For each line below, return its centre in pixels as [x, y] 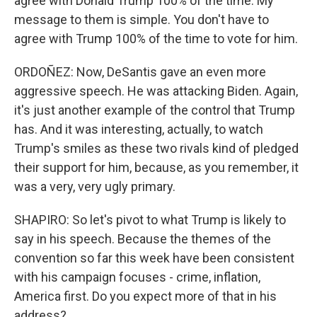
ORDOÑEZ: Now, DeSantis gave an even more [140, 72]
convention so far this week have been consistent [154, 258]
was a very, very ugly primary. [95, 187]
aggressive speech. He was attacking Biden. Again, [156, 91]
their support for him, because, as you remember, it [156, 168]
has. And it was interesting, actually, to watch [139, 129]
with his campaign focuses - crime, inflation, [137, 277]
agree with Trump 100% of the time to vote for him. [156, 39]
